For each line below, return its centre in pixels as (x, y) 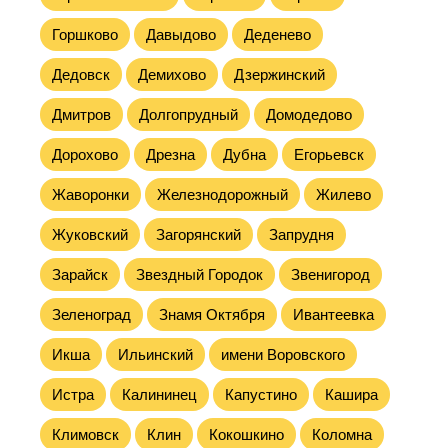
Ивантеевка (333, 314)
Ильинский (155, 354)
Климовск (85, 434)
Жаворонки (90, 194)
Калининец (159, 394)
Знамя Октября (212, 314)
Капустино (261, 394)
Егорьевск (329, 154)
